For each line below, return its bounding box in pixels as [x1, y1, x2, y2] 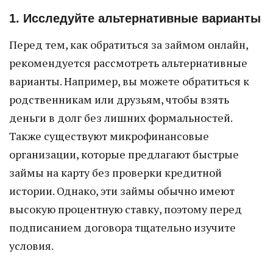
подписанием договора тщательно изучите [9, 220, 236, 235]
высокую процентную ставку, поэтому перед [9, 202, 242, 216]
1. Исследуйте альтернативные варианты [9, 12, 261, 25]
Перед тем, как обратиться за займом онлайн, [9, 37, 248, 52]
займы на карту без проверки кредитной [9, 165, 222, 180]
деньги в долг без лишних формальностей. [9, 110, 232, 125]
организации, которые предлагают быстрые [9, 147, 239, 161]
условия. [9, 238, 54, 253]
